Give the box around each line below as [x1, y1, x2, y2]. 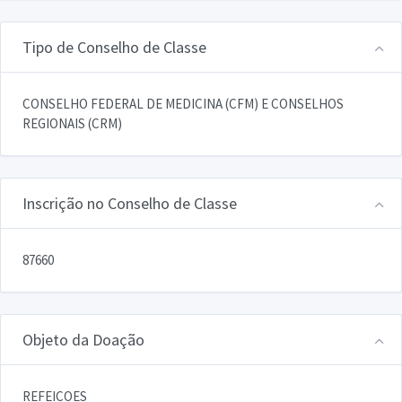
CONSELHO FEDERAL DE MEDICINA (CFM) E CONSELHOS [22, 94, 344, 112]
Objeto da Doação [22, 328, 144, 350]
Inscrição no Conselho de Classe [22, 192, 237, 214]
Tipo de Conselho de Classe [22, 36, 206, 57]
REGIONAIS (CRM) [22, 114, 122, 132]
